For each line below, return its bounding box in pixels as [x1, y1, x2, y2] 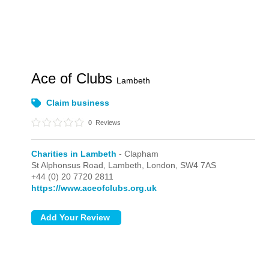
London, [147, 160, 181, 170]
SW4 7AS [180, 160, 217, 170]
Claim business [46, 98, 110, 107]
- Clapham [116, 149, 159, 159]
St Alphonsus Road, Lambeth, [31, 160, 147, 170]
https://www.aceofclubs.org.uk [31, 183, 157, 193]
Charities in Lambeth [31, 149, 117, 159]
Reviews [94, 119, 121, 126]
